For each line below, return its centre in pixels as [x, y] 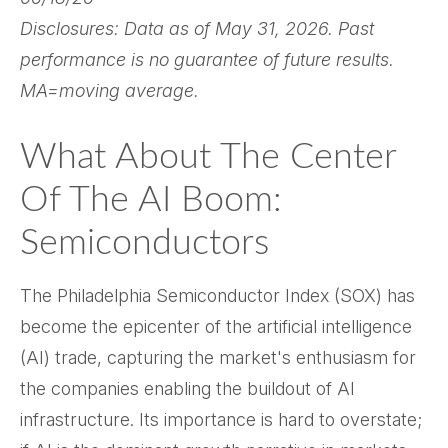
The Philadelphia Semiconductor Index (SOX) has [217, 296]
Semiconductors [144, 243]
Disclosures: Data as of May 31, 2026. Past [197, 29]
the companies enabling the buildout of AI [187, 389]
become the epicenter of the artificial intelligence [216, 327]
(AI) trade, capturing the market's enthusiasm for [218, 358]
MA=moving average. [109, 91]
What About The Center [208, 157]
